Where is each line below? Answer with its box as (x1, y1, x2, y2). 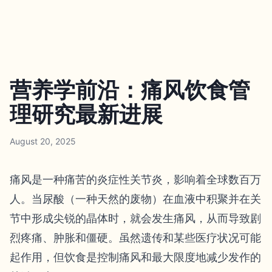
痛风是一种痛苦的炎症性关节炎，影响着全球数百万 (10, 173, 261, 186)
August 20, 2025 (10, 136, 76, 146)
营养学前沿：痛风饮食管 (10, 76, 250, 103)
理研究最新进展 (10, 101, 163, 127)
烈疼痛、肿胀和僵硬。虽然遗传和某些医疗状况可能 (10, 231, 261, 244)
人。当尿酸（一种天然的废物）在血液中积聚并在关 (10, 192, 261, 205)
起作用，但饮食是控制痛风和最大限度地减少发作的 (10, 251, 261, 263)
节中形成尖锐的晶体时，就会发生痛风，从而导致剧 (10, 212, 261, 225)
